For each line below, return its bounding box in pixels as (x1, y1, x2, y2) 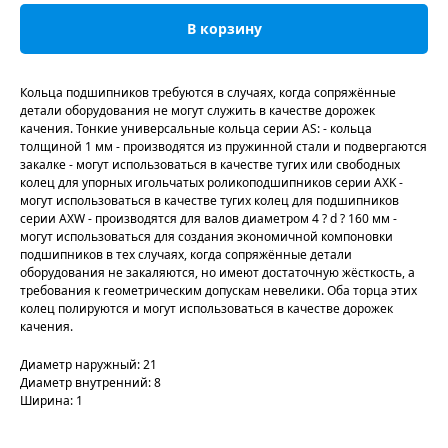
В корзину (186, 19, 262, 39)
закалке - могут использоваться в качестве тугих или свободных (20, 155, 400, 173)
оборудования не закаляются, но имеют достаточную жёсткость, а (20, 263, 415, 281)
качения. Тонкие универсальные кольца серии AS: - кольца (20, 119, 372, 137)
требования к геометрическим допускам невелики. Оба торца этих (20, 281, 417, 299)
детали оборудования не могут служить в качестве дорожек (20, 101, 375, 119)
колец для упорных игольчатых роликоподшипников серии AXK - (20, 173, 403, 191)
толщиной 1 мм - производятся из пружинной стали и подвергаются (20, 137, 427, 155)
